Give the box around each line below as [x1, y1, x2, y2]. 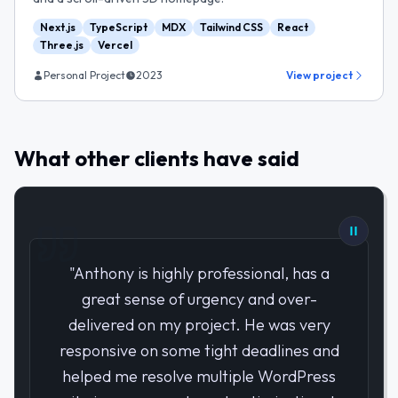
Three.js [40, 38, 84, 52]
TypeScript [90, 20, 147, 34]
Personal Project [44, 68, 125, 82]
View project [286, 68, 353, 82]
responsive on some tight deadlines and [59, 339, 339, 361]
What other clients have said [14, 145, 299, 171]
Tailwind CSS [200, 20, 263, 34]
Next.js [40, 20, 76, 34]
